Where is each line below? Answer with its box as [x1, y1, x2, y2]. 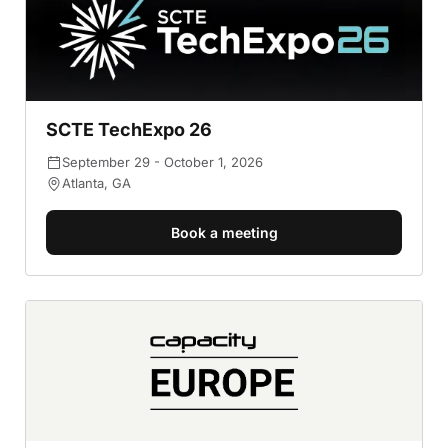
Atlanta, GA [62, 175, 131, 191]
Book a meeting [170, 224, 278, 241]
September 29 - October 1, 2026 [62, 154, 263, 170]
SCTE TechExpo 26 [46, 119, 212, 140]
